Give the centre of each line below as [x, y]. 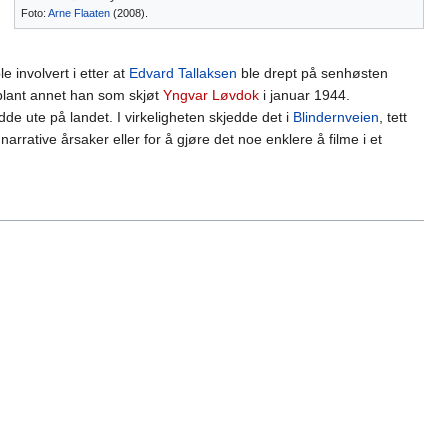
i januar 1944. [304, 95]
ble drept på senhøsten [312, 73]
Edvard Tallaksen [183, 73]
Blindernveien [336, 117]
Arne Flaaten [79, 13]
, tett [393, 117]
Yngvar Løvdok [211, 95]
